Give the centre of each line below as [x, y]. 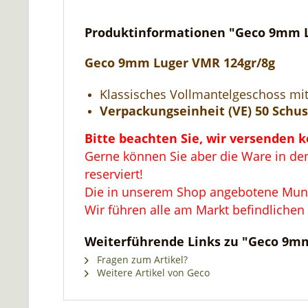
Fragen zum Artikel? [141, 260]
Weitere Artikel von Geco [152, 273]
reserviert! [114, 174]
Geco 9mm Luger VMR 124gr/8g [180, 63]
